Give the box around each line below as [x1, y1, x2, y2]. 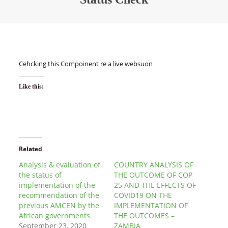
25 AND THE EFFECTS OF [114, 180, 196, 190]
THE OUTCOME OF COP [114, 170, 192, 180]
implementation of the [18, 180, 95, 190]
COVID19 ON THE [114, 190, 172, 200]
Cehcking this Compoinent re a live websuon [18, 59, 153, 68]
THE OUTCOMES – [114, 211, 175, 220]
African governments [18, 211, 92, 220]
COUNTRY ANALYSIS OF [114, 160, 193, 169]
